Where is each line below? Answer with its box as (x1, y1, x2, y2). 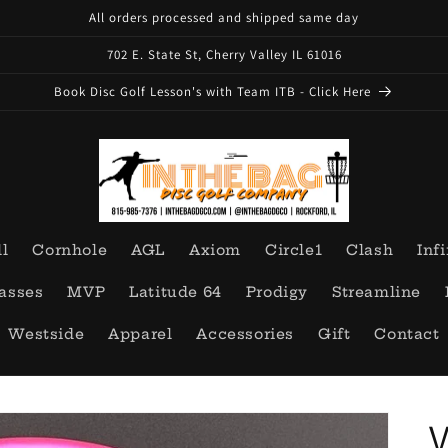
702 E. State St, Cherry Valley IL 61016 (106, 46, 342, 63)
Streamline (332, 283, 422, 302)
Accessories (196, 325, 294, 344)
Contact (374, 325, 440, 344)
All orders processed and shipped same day (89, 9, 359, 26)
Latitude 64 (129, 283, 222, 302)
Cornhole (32, 241, 108, 260)
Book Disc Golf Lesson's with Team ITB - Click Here (54, 83, 371, 100)
